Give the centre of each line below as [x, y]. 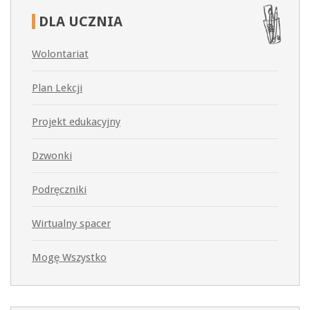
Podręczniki [59, 190]
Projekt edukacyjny [76, 122]
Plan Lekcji [57, 88]
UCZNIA [94, 22]
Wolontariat [60, 54]
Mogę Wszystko [69, 258]
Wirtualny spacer [71, 224]
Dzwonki [52, 156]
